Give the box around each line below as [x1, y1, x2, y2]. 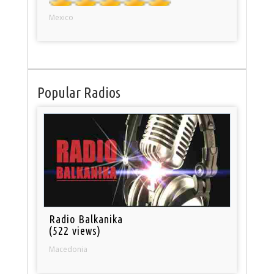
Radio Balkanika [49, 212, 124, 225]
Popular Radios [37, 84, 120, 101]
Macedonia [49, 243, 88, 254]
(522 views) [49, 224, 102, 237]
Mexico [49, 12, 74, 23]
